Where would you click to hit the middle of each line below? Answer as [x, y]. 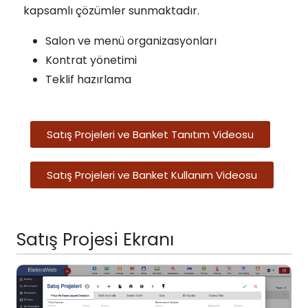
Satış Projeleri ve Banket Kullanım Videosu [152, 175]
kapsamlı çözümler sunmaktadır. [111, 11]
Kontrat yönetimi [91, 60]
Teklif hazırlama [88, 79]
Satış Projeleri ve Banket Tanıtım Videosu [150, 134]
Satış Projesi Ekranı [95, 240]
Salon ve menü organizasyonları [131, 41]
